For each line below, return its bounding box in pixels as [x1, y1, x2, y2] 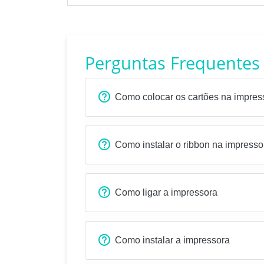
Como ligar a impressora [115, 187, 217, 197]
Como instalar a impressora [115, 235, 230, 245]
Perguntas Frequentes [85, 51, 260, 74]
